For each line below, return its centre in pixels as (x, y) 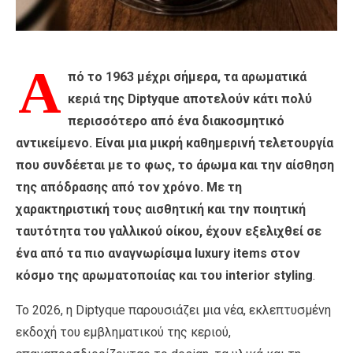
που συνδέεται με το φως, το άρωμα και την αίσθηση (175, 165)
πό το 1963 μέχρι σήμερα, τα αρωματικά (187, 76)
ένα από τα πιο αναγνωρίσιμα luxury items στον (158, 253)
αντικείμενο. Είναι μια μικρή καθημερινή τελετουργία (175, 143)
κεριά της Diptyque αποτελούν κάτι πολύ (190, 98)
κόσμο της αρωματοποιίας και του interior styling (164, 275)
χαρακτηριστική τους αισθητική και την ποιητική (161, 209)
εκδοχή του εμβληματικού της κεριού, (123, 332)
